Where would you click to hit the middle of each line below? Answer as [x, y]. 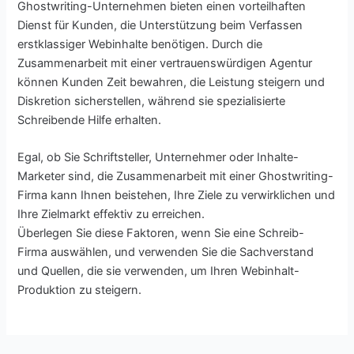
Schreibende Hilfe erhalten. [90, 120]
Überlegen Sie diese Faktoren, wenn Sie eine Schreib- [161, 233]
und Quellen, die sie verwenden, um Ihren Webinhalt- [159, 271]
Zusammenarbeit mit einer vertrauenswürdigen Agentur [165, 63]
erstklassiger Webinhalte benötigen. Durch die [140, 44]
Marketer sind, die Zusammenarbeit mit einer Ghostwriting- [176, 177]
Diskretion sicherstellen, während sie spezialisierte [152, 101]
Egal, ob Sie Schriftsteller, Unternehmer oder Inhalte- [158, 158]
